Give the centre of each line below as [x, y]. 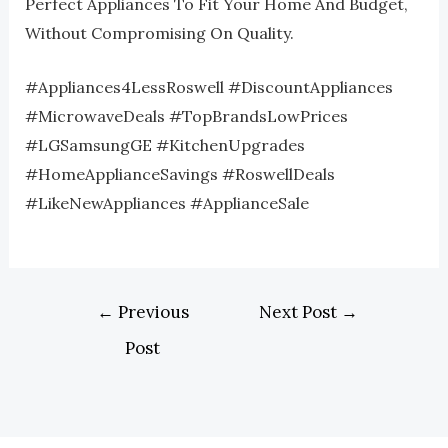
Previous [151, 311]
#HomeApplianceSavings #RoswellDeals [179, 174]
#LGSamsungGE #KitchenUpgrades [164, 145]
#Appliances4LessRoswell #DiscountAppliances [208, 87]
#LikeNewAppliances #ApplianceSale [166, 203]
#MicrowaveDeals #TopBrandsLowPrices [186, 116]
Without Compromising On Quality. [159, 32]
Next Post [300, 311]
